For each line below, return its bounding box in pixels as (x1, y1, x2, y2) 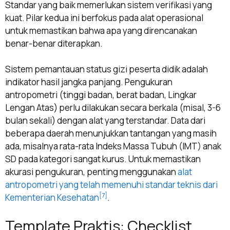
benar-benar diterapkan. (5, 37, 103, 49)
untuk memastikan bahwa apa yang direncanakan (5, 24, 197, 36)
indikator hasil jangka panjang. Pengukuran (5, 76, 172, 88)
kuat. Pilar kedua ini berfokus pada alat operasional (5, 11, 203, 24)
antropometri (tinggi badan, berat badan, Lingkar (5, 89, 197, 101)
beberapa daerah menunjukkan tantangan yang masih (5, 127, 217, 140)
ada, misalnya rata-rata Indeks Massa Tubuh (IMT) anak (5, 140, 221, 152)
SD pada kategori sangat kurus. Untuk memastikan (5, 153, 201, 165)
